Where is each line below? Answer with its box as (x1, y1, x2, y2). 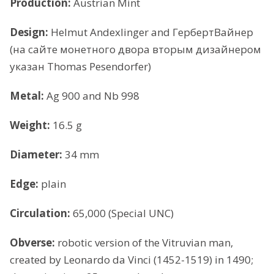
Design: (10, 25, 48, 40)
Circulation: (10, 206, 70, 221)
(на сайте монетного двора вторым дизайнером (10, 42, 261, 57)
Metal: (10, 89, 46, 103)
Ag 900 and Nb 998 (46, 89, 139, 103)
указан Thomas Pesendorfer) (10, 59, 151, 74)
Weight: (10, 118, 53, 133)
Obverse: (10, 235, 57, 250)
